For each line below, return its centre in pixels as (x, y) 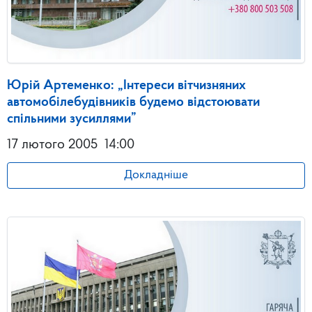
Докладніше (156, 175)
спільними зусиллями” (72, 119)
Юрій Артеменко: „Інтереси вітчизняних (126, 86)
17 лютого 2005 (52, 145)
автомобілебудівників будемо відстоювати (133, 103)
